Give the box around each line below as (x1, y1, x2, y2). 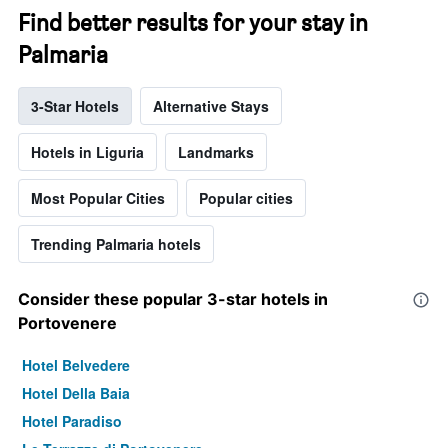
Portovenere (18, 313, 117, 334)
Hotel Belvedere (22, 355, 130, 376)
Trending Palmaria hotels (31, 234, 201, 255)
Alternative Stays (153, 96, 269, 117)
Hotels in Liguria (31, 142, 144, 163)
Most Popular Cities (31, 188, 165, 209)
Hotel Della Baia (22, 383, 130, 404)
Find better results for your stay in (18, 8, 368, 38)
